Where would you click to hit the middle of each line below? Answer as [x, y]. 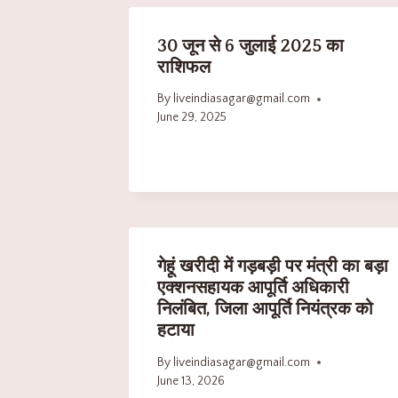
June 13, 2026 [191, 381]
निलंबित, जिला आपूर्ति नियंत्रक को [265, 310]
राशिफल [184, 67]
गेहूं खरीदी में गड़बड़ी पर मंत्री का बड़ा [273, 267]
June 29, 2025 [192, 118]
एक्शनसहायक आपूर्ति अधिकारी [253, 288]
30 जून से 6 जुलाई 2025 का [251, 46]
